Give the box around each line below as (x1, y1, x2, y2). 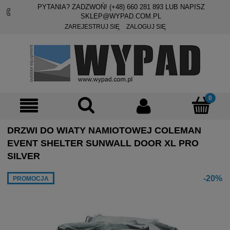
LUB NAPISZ (163, 3, 205, 11)
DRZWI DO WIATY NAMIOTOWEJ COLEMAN (7, 125, 201, 136)
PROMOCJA (13, 175, 49, 182)
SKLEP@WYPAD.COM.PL (81, 12, 161, 20)
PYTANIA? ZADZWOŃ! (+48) (37, 3, 127, 11)
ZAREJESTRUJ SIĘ (64, 23, 120, 30)
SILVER (7, 151, 40, 161)
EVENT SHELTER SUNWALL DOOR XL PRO (7, 138, 199, 148)
